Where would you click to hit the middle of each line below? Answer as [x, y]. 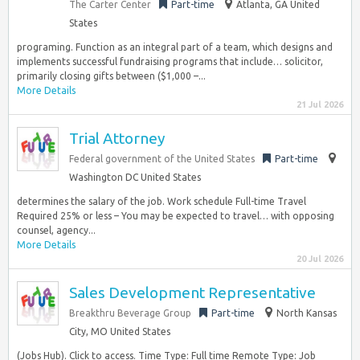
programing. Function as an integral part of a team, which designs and [175, 47]
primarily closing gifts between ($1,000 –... [111, 76]
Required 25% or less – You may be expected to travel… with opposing [176, 216]
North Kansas [307, 313]
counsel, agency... [56, 230]
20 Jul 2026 [320, 259]
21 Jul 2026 [320, 104]
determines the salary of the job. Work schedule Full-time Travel [162, 201]
